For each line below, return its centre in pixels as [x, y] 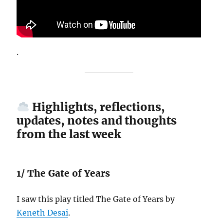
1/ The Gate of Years [64, 173]
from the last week [69, 134]
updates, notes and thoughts [97, 121]
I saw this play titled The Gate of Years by [96, 199]
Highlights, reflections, [97, 107]
